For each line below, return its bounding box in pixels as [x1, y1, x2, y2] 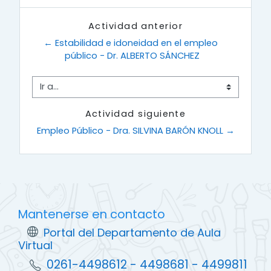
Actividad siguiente [85, 107, 186, 120]
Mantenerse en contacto [18, 205, 165, 223]
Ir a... [31, 86, 50, 99]
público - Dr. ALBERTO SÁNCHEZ [64, 49, 200, 62]
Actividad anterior [88, 19, 183, 32]
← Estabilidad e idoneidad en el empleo [44, 36, 218, 49]
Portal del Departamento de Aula [44, 224, 221, 240]
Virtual [18, 237, 53, 253]
